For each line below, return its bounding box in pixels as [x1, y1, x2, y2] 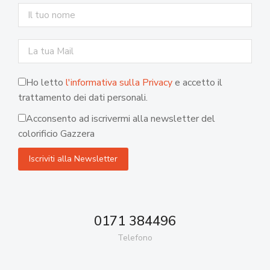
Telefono [118, 232, 152, 244]
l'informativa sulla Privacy [66, 76, 172, 90]
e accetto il [172, 76, 222, 90]
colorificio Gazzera [18, 127, 95, 141]
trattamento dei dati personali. [18, 91, 148, 105]
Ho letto [26, 76, 66, 90]
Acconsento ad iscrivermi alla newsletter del [26, 112, 215, 126]
